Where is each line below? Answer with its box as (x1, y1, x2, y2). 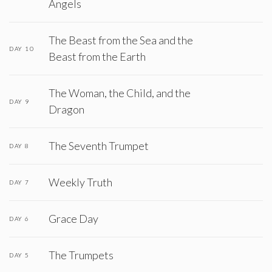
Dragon (49, 102, 84, 116)
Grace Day (49, 211, 98, 225)
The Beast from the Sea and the (49, 33, 193, 47)
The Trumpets (49, 248, 114, 262)
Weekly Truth (49, 175, 112, 189)
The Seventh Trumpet (49, 138, 149, 152)
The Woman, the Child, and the (49, 86, 191, 100)
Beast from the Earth (49, 49, 146, 63)
